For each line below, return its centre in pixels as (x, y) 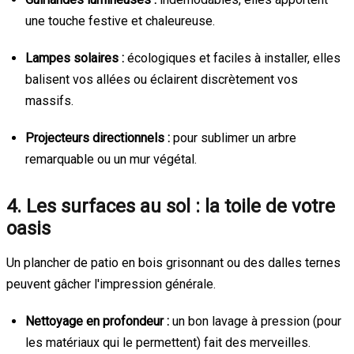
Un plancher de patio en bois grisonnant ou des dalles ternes (173, 262)
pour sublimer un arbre (233, 137)
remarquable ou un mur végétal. (111, 159)
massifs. (49, 100)
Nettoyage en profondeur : (97, 321)
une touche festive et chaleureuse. (120, 21)
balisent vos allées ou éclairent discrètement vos (162, 79)
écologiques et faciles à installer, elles (232, 58)
